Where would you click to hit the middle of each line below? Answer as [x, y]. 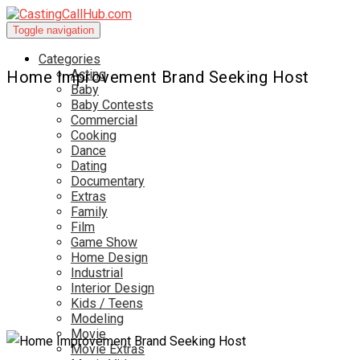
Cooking [94, 135]
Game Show [104, 242]
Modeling [97, 319]
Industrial [97, 273]
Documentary [108, 181]
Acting [88, 74]
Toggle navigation [53, 30]
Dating [89, 166]
